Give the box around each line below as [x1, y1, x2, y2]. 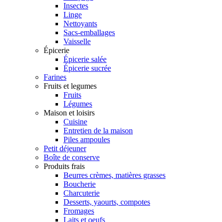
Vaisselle [63, 37, 91, 46]
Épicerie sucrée [63, 64, 111, 73]
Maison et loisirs [44, 109, 95, 117]
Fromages [63, 207, 94, 216]
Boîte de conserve [44, 153, 100, 162]
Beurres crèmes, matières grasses [63, 171, 166, 180]
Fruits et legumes [44, 82, 97, 91]
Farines [44, 73, 66, 82]
